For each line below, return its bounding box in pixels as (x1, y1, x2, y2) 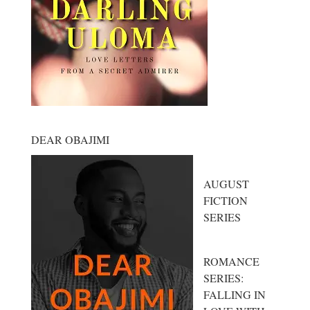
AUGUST (203, 176, 249, 191)
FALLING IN (203, 286, 266, 302)
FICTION (203, 192, 248, 208)
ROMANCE (203, 253, 259, 268)
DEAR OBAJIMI (30, 131, 109, 147)
